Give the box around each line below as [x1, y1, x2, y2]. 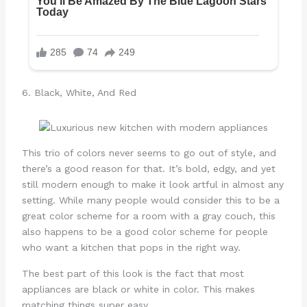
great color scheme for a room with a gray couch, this [21, 210, 275, 221]
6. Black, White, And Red [21, 86, 136, 98]
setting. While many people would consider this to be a [21, 194, 280, 206]
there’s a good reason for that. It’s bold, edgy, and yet [21, 162, 275, 174]
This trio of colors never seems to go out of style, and [21, 147, 276, 158]
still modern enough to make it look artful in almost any [21, 178, 284, 190]
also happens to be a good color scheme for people [21, 225, 268, 237]
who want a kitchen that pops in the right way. [21, 241, 244, 253]
